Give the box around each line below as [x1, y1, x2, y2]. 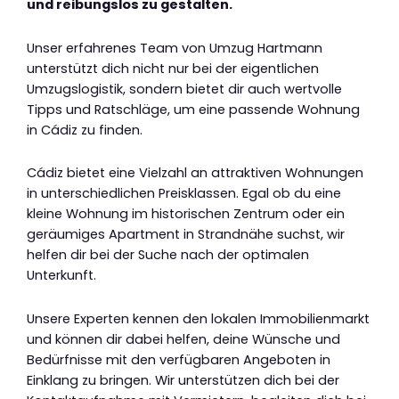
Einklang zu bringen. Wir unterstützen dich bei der [27, 370, 339, 389]
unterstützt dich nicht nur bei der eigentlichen [27, 59, 319, 77]
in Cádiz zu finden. [27, 120, 142, 139]
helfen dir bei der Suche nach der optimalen [27, 246, 309, 265]
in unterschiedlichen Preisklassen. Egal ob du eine [27, 184, 341, 203]
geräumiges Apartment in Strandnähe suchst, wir [27, 225, 345, 244]
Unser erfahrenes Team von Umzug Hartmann [27, 38, 322, 57]
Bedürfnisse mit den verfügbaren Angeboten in [27, 350, 330, 369]
